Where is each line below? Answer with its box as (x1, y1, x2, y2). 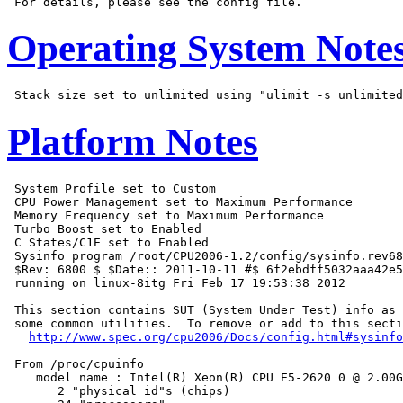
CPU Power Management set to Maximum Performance (7, 195, 353, 210)
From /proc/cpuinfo (7, 357, 144, 372)
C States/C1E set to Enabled (7, 236, 209, 250)
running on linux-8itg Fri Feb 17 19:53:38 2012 (7, 276, 345, 291)
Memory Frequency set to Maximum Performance (7, 209, 324, 223)
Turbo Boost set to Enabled (7, 222, 201, 237)
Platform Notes (7, 121, 258, 164)
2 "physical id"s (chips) (7, 384, 230, 399)
